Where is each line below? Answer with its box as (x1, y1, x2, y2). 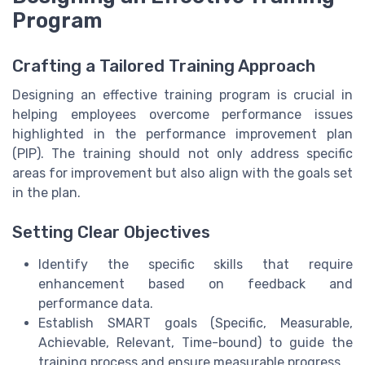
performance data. (38, 296, 153, 312)
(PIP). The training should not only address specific (12, 146, 353, 162)
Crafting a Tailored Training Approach (12, 56, 315, 77)
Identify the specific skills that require (38, 257, 353, 273)
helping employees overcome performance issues (12, 107, 353, 123)
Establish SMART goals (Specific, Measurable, (38, 315, 353, 332)
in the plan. (12, 185, 81, 201)
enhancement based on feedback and (38, 276, 353, 292)
